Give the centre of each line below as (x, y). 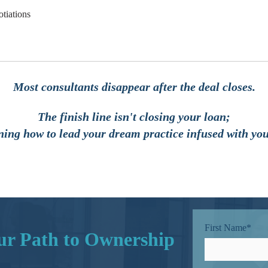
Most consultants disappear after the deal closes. (134, 86)
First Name (226, 227)
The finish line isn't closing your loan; (134, 117)
